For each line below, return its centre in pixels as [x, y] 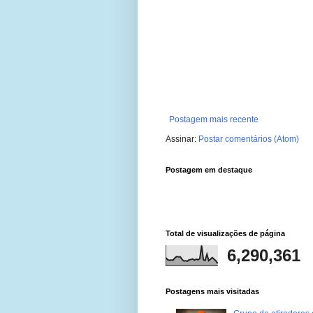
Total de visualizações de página [225, 234]
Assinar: [182, 139]
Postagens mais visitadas [212, 292]
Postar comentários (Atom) [249, 139]
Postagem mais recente [214, 120]
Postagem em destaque [209, 170]
